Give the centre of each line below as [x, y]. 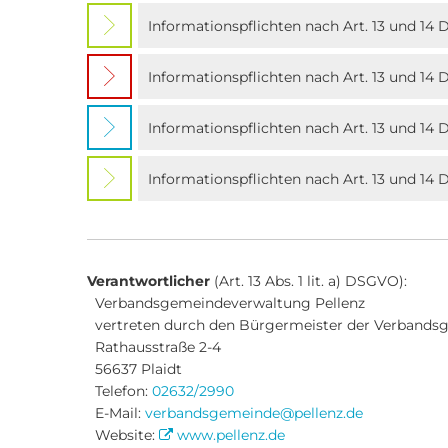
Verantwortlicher [148, 281]
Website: [123, 435]
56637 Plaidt [134, 369]
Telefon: [119, 391]
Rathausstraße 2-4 [154, 347]
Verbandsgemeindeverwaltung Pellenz [226, 303]
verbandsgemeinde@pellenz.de [254, 413]
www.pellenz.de [230, 435]
